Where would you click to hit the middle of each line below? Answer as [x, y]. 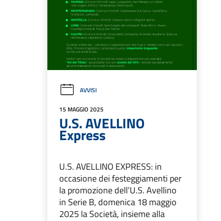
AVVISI [88, 90]
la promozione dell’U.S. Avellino [118, 190]
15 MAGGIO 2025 [81, 110]
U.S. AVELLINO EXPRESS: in [110, 167]
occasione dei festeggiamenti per [120, 179]
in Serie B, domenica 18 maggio [118, 202]
